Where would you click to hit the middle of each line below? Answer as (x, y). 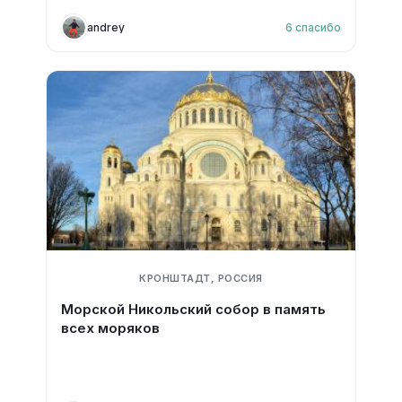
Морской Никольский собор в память (193, 309)
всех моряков (110, 328)
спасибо (319, 27)
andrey (105, 27)
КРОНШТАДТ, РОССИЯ (201, 278)
